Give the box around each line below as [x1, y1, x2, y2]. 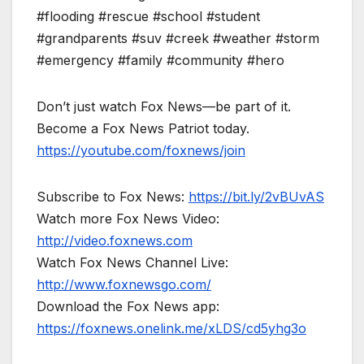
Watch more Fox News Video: [37, 210, 219, 227]
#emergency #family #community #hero [37, 52, 284, 69]
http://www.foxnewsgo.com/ [37, 276, 211, 293]
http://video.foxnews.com [37, 232, 193, 249]
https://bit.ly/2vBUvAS [188, 188, 324, 206]
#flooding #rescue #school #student [37, 8, 260, 25]
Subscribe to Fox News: [37, 188, 188, 206]
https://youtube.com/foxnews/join [37, 142, 245, 159]
